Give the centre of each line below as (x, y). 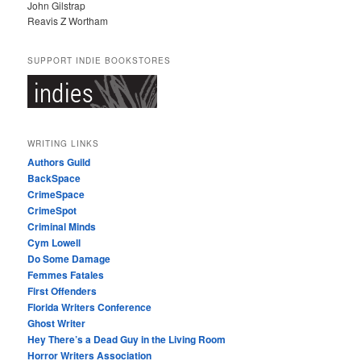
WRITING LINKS (64, 143)
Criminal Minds (62, 226)
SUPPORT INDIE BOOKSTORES (100, 60)
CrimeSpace (56, 194)
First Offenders (62, 290)
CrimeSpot (52, 210)
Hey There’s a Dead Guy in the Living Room (127, 339)
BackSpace (54, 178)
